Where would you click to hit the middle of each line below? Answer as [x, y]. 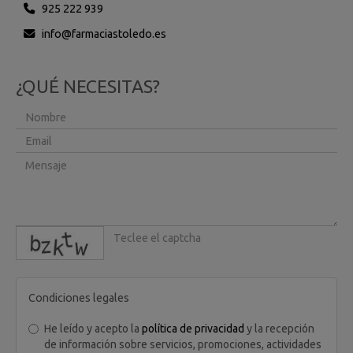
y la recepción [279, 329]
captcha [123, 233]
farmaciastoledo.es [119, 34]
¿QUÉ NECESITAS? [88, 86]
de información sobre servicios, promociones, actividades [183, 344]
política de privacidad [193, 329]
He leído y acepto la [93, 329]
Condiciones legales [79, 298]
